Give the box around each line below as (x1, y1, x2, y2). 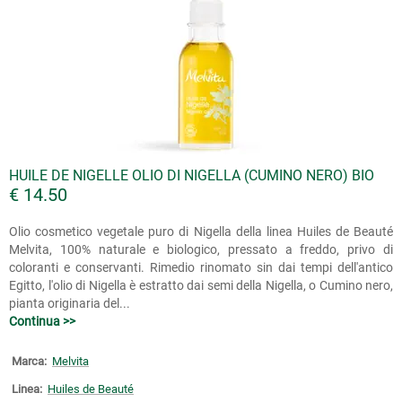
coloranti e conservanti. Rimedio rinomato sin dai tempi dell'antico (9, 260, 393, 275)
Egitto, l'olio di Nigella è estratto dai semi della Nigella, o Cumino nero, (9, 278, 393, 293)
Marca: (12, 354, 47, 368)
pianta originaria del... (9, 296, 130, 310)
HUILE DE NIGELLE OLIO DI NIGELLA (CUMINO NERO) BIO (9, 167, 374, 184)
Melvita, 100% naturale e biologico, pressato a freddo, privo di (9, 242, 393, 257)
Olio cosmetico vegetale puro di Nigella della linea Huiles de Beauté (9, 224, 393, 239)
